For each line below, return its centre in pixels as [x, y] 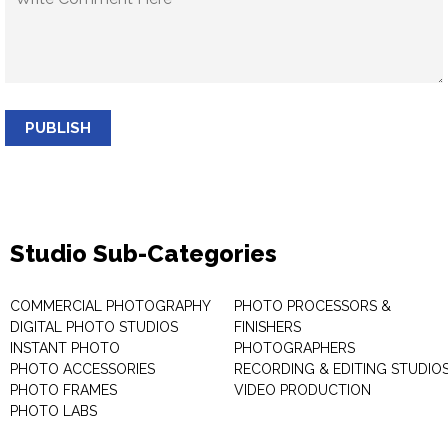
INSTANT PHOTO [65, 348]
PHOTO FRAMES [63, 390]
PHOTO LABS [53, 411]
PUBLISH [58, 128]
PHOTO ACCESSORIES [82, 369]
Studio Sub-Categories [143, 253]
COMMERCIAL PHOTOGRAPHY [110, 306]
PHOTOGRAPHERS [294, 348]
